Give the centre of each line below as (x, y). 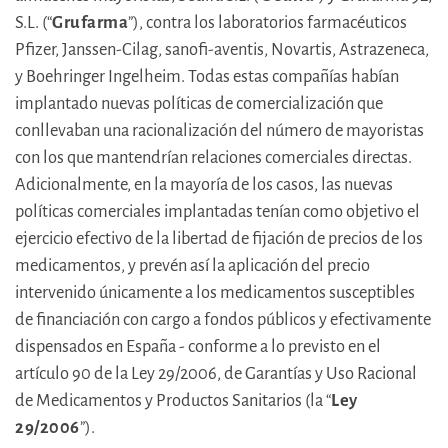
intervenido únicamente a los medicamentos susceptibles (215, 293)
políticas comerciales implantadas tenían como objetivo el (217, 212)
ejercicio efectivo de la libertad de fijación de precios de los (219, 239)
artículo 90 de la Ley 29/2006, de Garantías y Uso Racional (216, 374)
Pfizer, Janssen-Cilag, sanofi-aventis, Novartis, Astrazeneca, (222, 50)
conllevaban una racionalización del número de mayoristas (219, 131)
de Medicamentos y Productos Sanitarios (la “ (173, 401)
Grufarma (90, 23)
